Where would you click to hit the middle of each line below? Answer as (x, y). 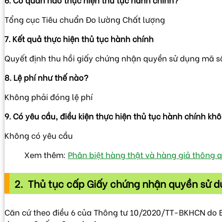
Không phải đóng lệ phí (49, 96)
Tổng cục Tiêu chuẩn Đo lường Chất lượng (85, 19)
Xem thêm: (46, 154)
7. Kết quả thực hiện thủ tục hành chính (79, 38)
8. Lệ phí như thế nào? (46, 77)
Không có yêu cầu (39, 135)
